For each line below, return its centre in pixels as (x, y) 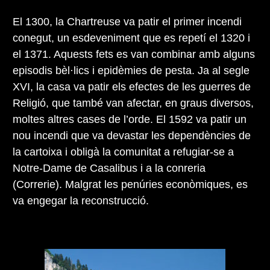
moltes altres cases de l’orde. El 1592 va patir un (130, 119)
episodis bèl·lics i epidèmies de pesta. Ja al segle (131, 70)
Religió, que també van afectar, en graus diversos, (133, 103)
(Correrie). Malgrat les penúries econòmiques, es (130, 184)
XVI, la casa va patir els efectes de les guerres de (132, 86)
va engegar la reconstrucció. (81, 200)
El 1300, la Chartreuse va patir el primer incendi (127, 21)
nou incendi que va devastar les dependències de (132, 135)
